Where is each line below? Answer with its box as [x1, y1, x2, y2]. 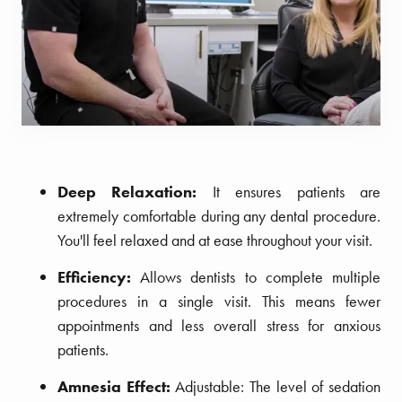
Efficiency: [57, 266, 141, 287]
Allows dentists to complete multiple [140, 266, 381, 287]
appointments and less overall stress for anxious [57, 314, 380, 336]
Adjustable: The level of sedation [175, 375, 381, 397]
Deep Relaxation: [57, 180, 197, 202]
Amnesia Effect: [57, 375, 176, 397]
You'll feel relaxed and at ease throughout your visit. [57, 229, 372, 250]
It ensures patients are [197, 180, 381, 202]
